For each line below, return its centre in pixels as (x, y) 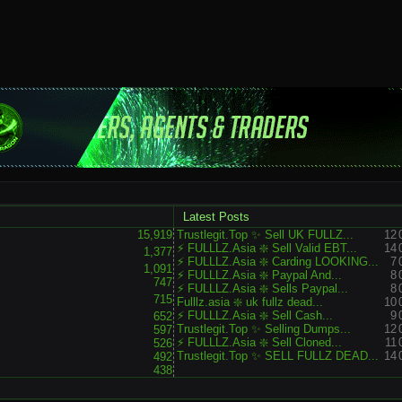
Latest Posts (216, 217)
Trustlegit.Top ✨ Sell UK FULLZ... (265, 235)
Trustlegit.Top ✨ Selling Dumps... (264, 329)
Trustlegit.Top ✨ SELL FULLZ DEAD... (278, 356)
